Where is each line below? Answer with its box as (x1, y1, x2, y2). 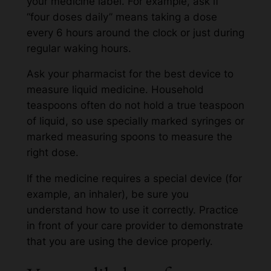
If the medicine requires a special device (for (26, 172, 242, 185)
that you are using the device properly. (26, 235, 213, 248)
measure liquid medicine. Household (26, 83, 204, 96)
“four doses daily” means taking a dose (26, 10, 217, 23)
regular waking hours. (26, 42, 131, 54)
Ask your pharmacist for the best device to (26, 68, 233, 80)
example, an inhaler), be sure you (26, 188, 189, 201)
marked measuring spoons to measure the (26, 131, 232, 143)
